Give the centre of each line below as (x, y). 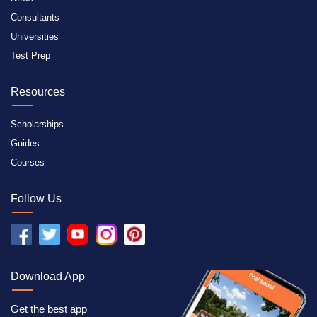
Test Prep (30, 55)
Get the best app (49, 309)
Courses (28, 162)
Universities (35, 36)
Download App (48, 276)
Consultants (35, 17)
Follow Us (36, 198)
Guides (25, 143)
